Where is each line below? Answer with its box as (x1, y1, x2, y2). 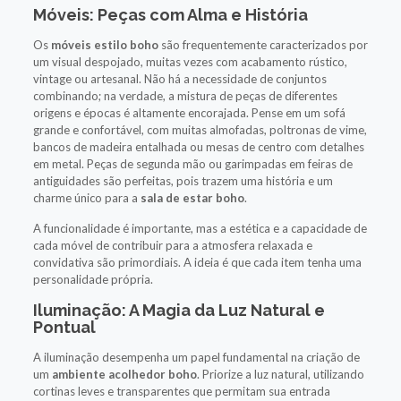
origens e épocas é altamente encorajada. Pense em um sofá (32, 105, 346, 120)
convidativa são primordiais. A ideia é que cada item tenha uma (32, 254, 362, 269)
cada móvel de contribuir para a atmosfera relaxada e (32, 237, 312, 252)
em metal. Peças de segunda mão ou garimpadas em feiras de (32, 156, 353, 171)
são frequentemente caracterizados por (158, 37, 368, 52)
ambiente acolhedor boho (51, 366, 197, 381)
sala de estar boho (140, 190, 244, 205)
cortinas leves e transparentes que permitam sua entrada (32, 383, 330, 398)
